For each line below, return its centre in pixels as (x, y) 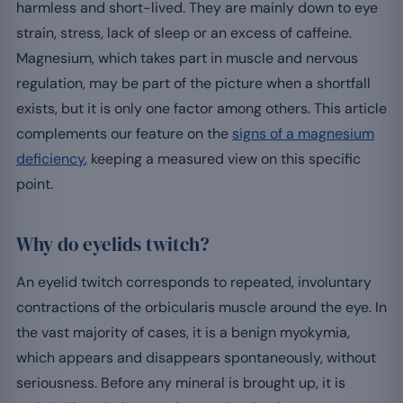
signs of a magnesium (303, 133)
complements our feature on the (124, 133)
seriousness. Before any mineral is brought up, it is (181, 382)
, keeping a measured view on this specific (223, 158)
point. (35, 184)
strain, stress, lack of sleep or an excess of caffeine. (184, 32)
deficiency (50, 158)
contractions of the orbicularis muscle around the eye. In (201, 307)
